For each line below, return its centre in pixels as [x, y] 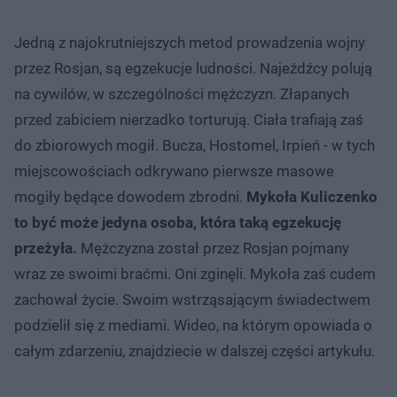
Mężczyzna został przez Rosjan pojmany [213, 248]
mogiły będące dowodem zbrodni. [128, 196]
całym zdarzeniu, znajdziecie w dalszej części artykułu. [195, 350]
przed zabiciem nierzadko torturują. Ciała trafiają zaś [189, 119]
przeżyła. [46, 248]
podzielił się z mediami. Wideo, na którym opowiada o [193, 325]
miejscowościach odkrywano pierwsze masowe [174, 171]
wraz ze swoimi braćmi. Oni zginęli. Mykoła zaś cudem [195, 273]
